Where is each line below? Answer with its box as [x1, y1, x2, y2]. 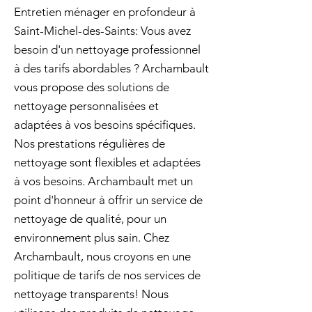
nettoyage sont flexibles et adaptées [14, 155, 201, 169]
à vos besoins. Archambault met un [14, 174, 193, 188]
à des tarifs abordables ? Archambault [14, 61, 209, 75]
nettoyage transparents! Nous [14, 287, 169, 301]
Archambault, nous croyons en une [14, 249, 191, 263]
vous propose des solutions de [14, 80, 169, 94]
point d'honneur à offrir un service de [14, 193, 203, 207]
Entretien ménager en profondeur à [14, 5, 196, 19]
